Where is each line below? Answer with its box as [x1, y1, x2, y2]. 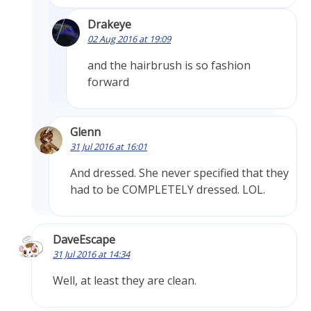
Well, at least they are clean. [53, 273, 196, 289]
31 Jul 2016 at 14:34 [53, 248, 130, 261]
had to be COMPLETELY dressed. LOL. [70, 182, 265, 198]
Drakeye [87, 17, 131, 33]
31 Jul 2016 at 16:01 [70, 140, 147, 153]
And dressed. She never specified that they [70, 165, 289, 181]
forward [87, 74, 129, 90]
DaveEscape [53, 232, 115, 248]
